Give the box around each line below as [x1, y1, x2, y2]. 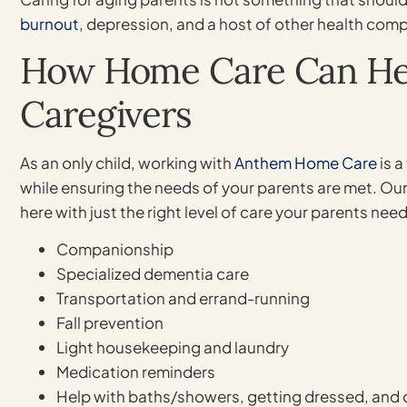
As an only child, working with [20, 153, 234, 174]
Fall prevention [56, 313, 164, 333]
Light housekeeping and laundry [56, 337, 289, 358]
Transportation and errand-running [56, 288, 310, 309]
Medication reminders [56, 362, 215, 382]
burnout [20, 13, 79, 34]
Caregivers [20, 91, 192, 138]
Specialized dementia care [56, 263, 249, 284]
